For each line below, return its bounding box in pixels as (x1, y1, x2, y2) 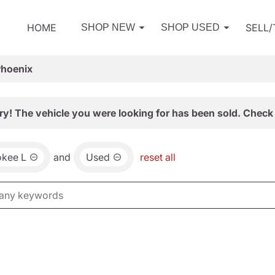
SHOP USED (161, 22, 220, 33)
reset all (140, 151, 176, 163)
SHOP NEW (81, 22, 135, 33)
